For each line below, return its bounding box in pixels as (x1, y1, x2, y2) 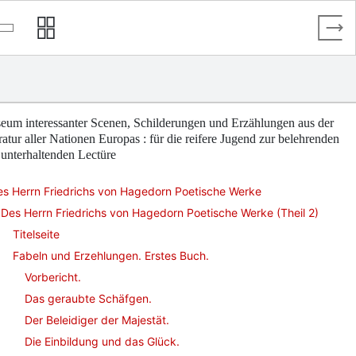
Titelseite (13, 227, 60, 241)
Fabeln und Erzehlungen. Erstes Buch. (13, 249, 209, 262)
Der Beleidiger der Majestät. (25, 313, 169, 327)
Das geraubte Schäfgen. (25, 292, 152, 305)
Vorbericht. (25, 270, 81, 284)
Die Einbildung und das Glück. (25, 335, 180, 348)
